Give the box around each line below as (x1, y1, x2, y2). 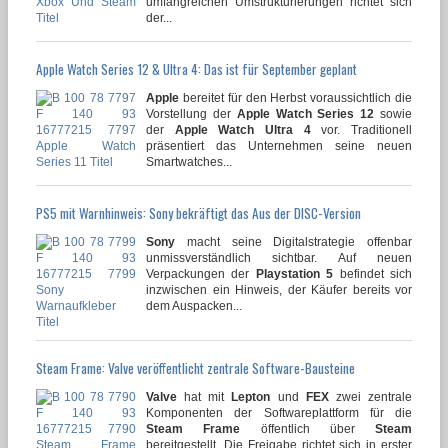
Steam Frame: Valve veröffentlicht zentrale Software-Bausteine (36, 358, 355, 379)
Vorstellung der (146, 107, 237, 122)
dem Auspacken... (146, 299, 242, 314)
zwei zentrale (328, 390, 413, 405)
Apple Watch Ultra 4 (174, 123, 311, 138)
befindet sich (333, 267, 413, 282)
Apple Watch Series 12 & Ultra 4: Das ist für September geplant (36, 59, 357, 80)
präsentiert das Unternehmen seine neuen (146, 139, 412, 154)
